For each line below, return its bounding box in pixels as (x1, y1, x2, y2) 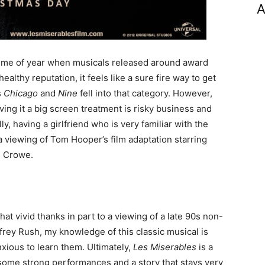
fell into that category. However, (77, 87, 212, 99)
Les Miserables (133, 241, 196, 253)
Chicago (4, 87, 38, 99)
